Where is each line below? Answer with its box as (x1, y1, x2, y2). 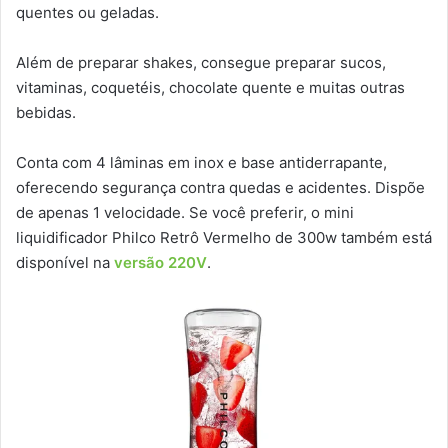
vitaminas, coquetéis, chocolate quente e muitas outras (16, 78, 405, 98)
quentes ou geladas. (16, 3, 159, 23)
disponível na (16, 253, 114, 273)
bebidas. (16, 103, 76, 123)
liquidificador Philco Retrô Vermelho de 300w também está (16, 228, 432, 248)
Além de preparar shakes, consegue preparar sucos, (16, 53, 386, 73)
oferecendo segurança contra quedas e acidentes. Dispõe (16, 178, 425, 198)
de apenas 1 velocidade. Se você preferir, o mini (16, 203, 354, 223)
